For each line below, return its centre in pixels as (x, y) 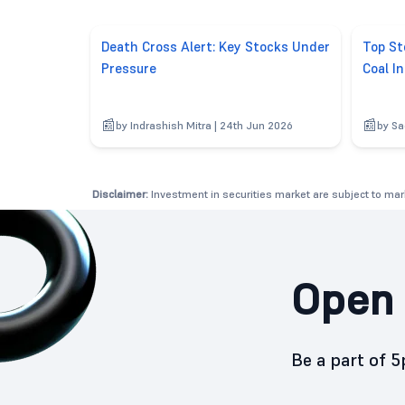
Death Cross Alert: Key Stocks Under (215, 46)
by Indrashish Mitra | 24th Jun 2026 (204, 125)
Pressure (128, 68)
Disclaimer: (120, 193)
